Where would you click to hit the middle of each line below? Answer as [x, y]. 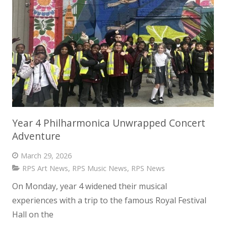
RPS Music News [99, 168]
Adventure [36, 136]
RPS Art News [45, 168]
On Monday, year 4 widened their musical [90, 186]
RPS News [148, 168]
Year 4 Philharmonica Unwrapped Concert [109, 123]
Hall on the [33, 214]
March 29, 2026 [46, 155]
